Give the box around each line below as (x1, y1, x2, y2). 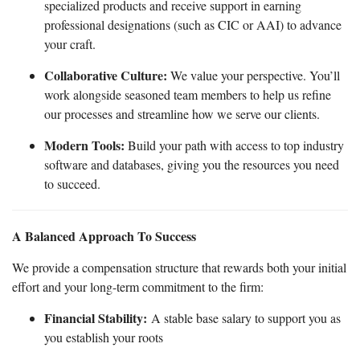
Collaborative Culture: (44, 65, 167, 84)
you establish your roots (44, 328, 163, 346)
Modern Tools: (44, 135, 125, 154)
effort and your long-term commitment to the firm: (12, 277, 264, 295)
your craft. (44, 35, 96, 52)
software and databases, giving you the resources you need (44, 155, 339, 173)
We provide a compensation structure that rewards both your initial (12, 258, 346, 276)
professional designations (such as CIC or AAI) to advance (44, 15, 342, 33)
